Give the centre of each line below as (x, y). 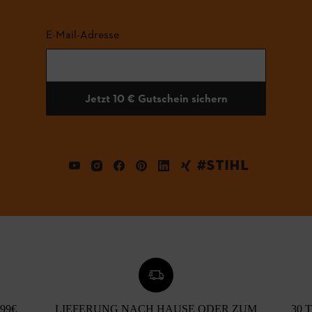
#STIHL (223, 166)
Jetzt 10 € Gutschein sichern (156, 99)
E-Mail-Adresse (83, 35)
